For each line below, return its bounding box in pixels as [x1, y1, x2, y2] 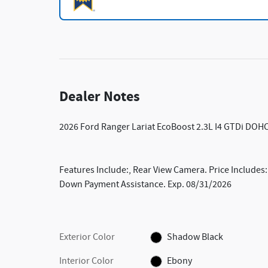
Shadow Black [166, 231, 223, 243]
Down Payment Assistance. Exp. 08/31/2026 [59, 178, 232, 191]
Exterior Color [59, 231, 115, 243]
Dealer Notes [59, 87, 140, 106]
